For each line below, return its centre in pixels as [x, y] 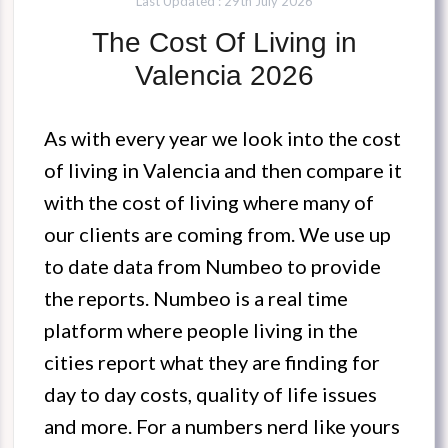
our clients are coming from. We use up [217, 234]
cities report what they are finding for [212, 362]
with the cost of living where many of [209, 202]
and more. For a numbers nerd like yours [222, 426]
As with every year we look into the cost [222, 138]
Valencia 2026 [224, 76]
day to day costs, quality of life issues [210, 394]
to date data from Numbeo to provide [212, 266]
